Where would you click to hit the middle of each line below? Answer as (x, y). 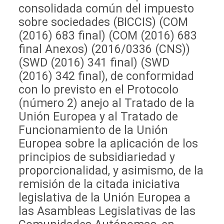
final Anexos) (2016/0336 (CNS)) (104, 49)
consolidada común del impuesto (106, 8)
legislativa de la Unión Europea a (105, 197)
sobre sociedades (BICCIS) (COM (103, 22)
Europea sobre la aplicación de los (108, 143)
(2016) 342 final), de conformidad (106, 76)
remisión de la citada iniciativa (99, 184)
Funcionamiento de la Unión (93, 130)
